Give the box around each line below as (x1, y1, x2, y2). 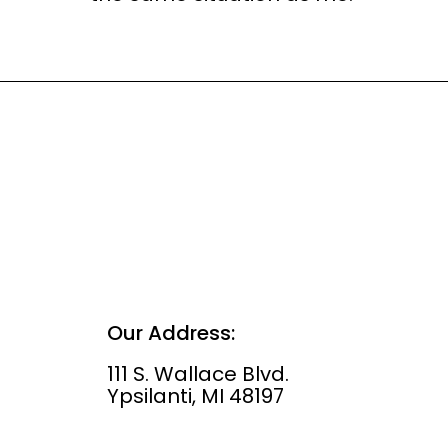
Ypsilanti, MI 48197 (107, 382, 284, 410)
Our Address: (107, 319, 235, 347)
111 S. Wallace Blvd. (107, 360, 289, 388)
